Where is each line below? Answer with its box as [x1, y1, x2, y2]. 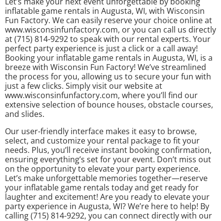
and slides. [5, 108, 46, 119]
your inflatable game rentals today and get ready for [5, 182, 199, 193]
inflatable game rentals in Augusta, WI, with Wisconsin [5, 5, 205, 16]
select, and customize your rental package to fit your [5, 135, 200, 146]
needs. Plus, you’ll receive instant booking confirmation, [5, 144, 212, 155]
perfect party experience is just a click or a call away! [5, 42, 198, 54]
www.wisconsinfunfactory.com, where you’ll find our [5, 89, 198, 101]
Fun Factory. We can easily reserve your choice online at [5, 14, 212, 26]
